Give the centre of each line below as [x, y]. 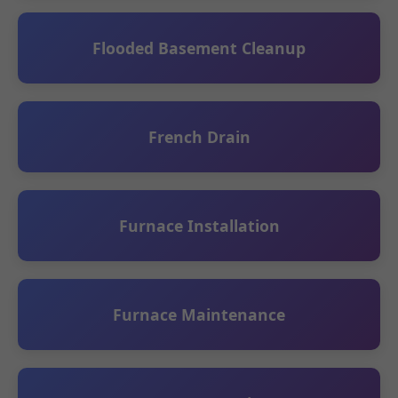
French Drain [199, 137]
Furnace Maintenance [199, 314]
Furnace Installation [199, 226]
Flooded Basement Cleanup [199, 48]
